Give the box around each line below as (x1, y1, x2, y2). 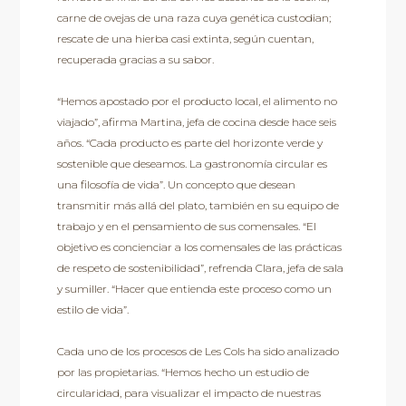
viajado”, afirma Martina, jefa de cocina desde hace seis (56, 115, 336, 130)
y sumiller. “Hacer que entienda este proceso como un (56, 282, 332, 296)
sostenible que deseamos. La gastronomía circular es (56, 157, 327, 171)
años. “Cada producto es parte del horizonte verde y (56, 136, 323, 150)
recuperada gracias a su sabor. (56, 53, 214, 67)
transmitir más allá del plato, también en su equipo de (56, 198, 339, 213)
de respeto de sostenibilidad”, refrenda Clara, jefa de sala (56, 261, 343, 275)
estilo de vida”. (56, 303, 129, 317)
